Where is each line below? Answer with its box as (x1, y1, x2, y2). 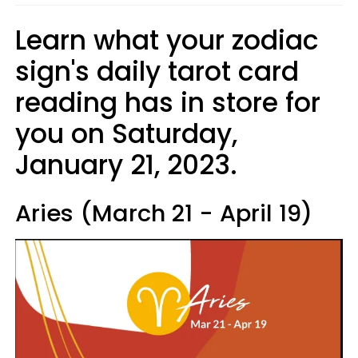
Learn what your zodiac (15, 21, 319, 59)
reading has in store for (15, 83, 320, 121)
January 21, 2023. (15, 145, 237, 184)
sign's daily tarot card (15, 52, 299, 90)
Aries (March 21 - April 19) (15, 197, 312, 229)
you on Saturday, (15, 114, 237, 153)
